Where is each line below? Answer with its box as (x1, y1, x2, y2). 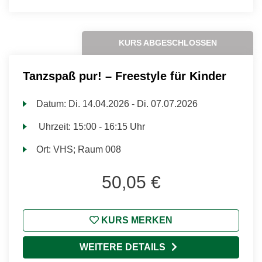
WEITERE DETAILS (79, 242, 166, 252)
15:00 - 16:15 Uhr (73, 122, 146, 132)
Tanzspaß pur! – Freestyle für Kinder (23, 70, 226, 82)
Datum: (36, 99, 69, 109)
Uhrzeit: (36, 122, 74, 132)
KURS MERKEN (99, 215, 173, 225)
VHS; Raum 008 (53, 144, 122, 154)
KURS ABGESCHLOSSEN (118, 38, 217, 47)
